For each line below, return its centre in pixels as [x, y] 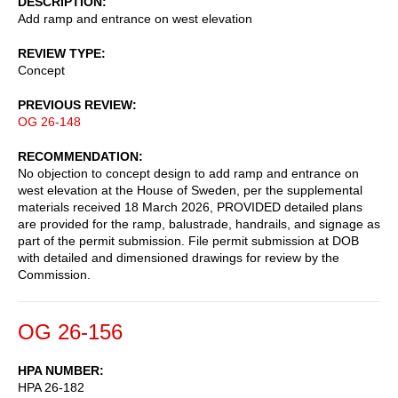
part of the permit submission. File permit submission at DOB [188, 240]
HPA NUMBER [59, 370]
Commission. [54, 274]
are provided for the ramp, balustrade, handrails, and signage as [199, 223]
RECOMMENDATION [78, 156]
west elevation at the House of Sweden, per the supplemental [190, 190]
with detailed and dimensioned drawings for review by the [179, 257]
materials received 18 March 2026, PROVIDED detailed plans [190, 207]
